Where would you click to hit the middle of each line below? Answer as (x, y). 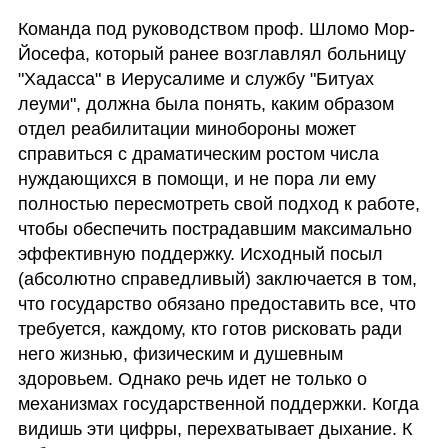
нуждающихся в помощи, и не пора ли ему (196, 178)
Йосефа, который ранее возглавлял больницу (211, 53)
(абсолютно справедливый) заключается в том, (217, 278)
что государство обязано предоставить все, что (216, 303)
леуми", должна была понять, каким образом (205, 103)
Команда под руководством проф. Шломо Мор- (216, 28)
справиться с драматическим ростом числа (198, 153)
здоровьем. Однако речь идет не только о (192, 378)
